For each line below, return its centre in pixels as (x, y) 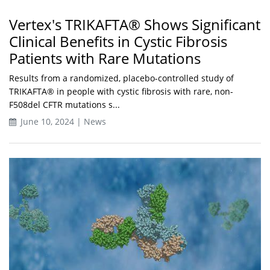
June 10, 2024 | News (62, 122)
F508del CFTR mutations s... (64, 105)
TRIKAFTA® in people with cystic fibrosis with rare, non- (121, 92)
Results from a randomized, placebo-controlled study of (121, 78)
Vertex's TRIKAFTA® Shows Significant (135, 25)
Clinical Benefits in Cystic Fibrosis (118, 42)
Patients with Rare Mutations (105, 58)
